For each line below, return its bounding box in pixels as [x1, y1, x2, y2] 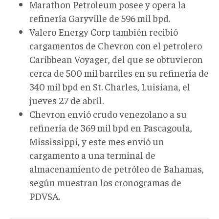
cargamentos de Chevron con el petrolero [29, 39, 202, 51]
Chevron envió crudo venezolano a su [29, 107, 187, 120]
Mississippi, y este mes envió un [29, 134, 164, 147]
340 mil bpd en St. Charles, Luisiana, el [29, 80, 190, 92]
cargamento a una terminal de [29, 148, 155, 161]
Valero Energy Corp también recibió [29, 25, 178, 38]
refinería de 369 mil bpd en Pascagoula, [29, 121, 192, 133]
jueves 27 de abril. [29, 93, 104, 106]
